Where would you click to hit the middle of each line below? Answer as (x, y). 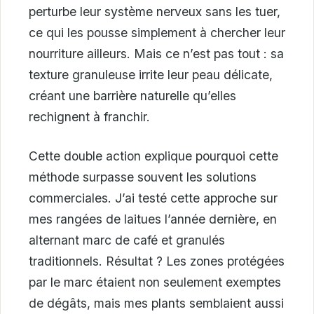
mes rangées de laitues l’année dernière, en (153, 219)
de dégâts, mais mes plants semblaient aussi (156, 303)
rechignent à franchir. (89, 116)
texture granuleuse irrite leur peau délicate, (151, 74)
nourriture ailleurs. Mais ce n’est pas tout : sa (156, 53)
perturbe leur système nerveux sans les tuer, (155, 11)
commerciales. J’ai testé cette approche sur (153, 198)
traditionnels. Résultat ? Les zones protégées (157, 261)
